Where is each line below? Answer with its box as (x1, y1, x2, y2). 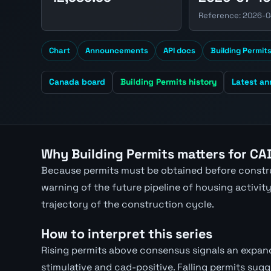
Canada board (48, 76, 105, 88)
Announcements (85, 45, 148, 56)
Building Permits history (120, 76, 217, 88)
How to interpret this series (41, 226, 212, 243)
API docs (163, 45, 195, 56)
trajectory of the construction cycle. (41, 197, 214, 211)
